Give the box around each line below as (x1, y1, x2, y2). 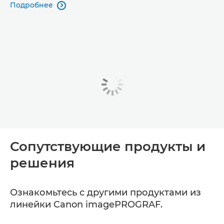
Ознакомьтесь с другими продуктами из (10, 186, 201, 198)
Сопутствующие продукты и (10, 138, 205, 154)
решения (10, 154, 74, 171)
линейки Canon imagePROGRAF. (10, 198, 162, 210)
